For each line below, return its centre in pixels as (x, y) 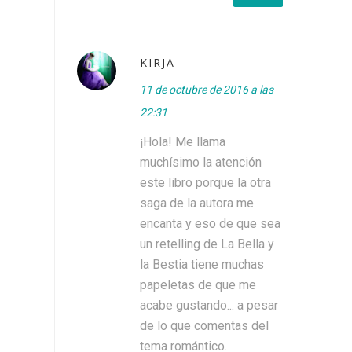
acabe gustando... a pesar (209, 305)
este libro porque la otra (205, 182)
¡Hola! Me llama (183, 141)
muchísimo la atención (201, 162)
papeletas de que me (198, 284)
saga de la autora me (197, 203)
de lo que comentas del (204, 325)
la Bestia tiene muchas (202, 264)
